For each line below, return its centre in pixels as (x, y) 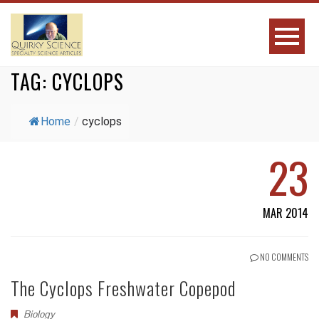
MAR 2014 (286, 213)
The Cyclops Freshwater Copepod (123, 288)
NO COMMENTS (283, 257)
